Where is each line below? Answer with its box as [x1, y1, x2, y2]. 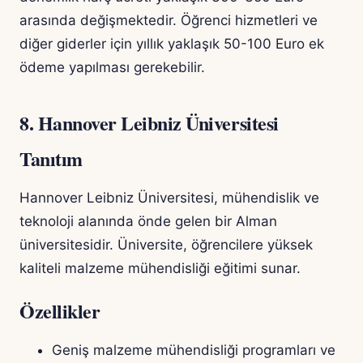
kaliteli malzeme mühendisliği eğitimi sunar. [19, 260, 301, 277]
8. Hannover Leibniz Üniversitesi [19, 109, 279, 138]
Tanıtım [19, 144, 83, 173]
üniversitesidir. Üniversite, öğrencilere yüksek [19, 237, 313, 254]
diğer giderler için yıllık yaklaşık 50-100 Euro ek [19, 36, 324, 53]
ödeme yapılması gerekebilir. [19, 59, 205, 76]
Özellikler [19, 297, 100, 326]
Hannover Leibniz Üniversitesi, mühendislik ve [19, 190, 319, 207]
